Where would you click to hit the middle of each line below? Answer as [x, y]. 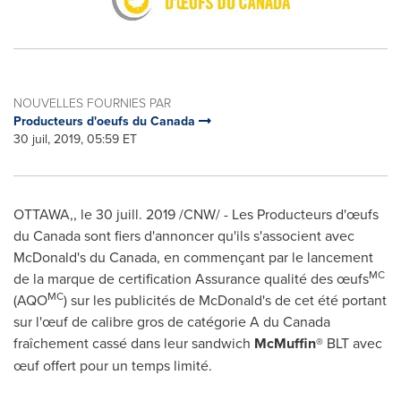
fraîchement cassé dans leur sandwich [134, 343]
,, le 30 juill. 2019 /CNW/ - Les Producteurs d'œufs [224, 214]
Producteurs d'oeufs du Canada [106, 121]
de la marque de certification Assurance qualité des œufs [191, 278]
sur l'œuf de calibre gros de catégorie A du [148, 321]
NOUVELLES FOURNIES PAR [92, 102]
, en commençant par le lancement [265, 257]
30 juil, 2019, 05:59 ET [75, 139]
